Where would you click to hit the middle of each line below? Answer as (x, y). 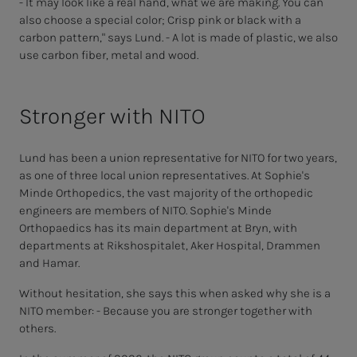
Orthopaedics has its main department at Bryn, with (158, 228)
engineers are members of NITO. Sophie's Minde (145, 211)
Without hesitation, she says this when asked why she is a (175, 294)
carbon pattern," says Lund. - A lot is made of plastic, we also (178, 38)
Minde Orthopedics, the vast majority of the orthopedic (166, 193)
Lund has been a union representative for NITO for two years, (178, 158)
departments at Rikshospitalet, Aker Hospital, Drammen (170, 246)
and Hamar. (51, 263)
